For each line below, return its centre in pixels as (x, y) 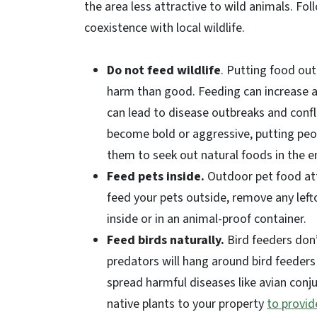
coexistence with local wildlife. (165, 28)
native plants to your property (187, 304)
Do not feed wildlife (164, 70)
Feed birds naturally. (167, 240)
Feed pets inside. (156, 177)
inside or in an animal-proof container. (207, 219)
